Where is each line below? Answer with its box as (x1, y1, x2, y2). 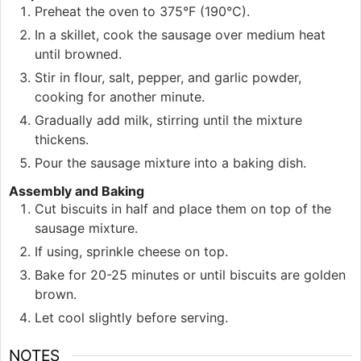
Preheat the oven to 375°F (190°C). (35, 3, 250, 20)
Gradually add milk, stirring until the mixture (35, 112, 302, 129)
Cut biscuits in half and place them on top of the (35, 201, 331, 218)
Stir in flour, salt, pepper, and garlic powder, (35, 69, 301, 86)
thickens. (35, 131, 89, 148)
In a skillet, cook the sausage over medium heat (35, 27, 326, 44)
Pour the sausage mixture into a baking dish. (35, 155, 306, 172)
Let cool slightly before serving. (35, 309, 228, 326)
